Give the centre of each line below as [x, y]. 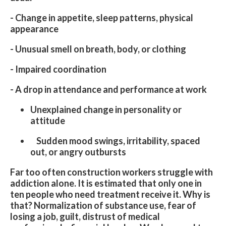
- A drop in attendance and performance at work [108, 89]
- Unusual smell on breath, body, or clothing [98, 49]
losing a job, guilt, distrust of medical [85, 216]
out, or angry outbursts [78, 152]
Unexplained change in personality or [106, 109]
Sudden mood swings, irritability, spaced [115, 141]
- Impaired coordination [58, 69]
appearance [34, 29]
